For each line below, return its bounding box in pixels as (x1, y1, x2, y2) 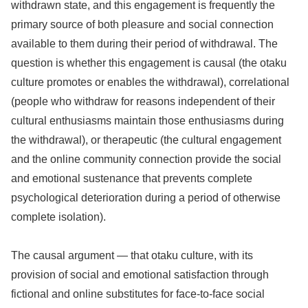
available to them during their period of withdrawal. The (11, 37, 278, 49)
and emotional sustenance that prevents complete (11, 172, 252, 184)
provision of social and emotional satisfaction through (11, 269, 269, 281)
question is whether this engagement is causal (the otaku (11, 56, 287, 69)
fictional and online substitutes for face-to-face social (11, 288, 265, 300)
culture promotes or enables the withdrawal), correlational (11, 76, 289, 88)
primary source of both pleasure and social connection (11, 18, 274, 30)
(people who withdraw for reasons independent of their (11, 95, 275, 107)
